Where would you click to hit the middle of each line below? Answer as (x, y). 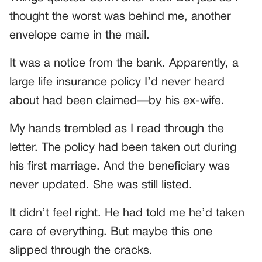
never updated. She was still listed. (101, 185)
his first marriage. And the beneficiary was (120, 166)
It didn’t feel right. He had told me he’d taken (127, 213)
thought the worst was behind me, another (120, 17)
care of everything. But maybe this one (111, 232)
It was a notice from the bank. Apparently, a (124, 63)
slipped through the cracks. (81, 251)
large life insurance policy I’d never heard (117, 82)
